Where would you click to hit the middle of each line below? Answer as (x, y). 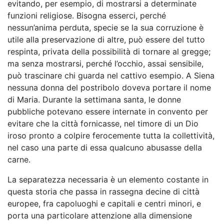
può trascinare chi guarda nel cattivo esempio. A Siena (111, 75)
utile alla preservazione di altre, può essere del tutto (106, 39)
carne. (19, 159)
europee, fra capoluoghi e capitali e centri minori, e (104, 203)
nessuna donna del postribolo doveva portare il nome (109, 87)
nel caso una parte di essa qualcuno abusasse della (105, 147)
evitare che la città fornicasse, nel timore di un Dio (103, 123)
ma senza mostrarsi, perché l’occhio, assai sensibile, (105, 63)
